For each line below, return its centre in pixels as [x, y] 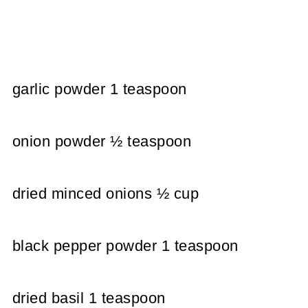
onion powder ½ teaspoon [102, 141]
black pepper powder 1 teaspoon [125, 245]
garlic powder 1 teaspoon [99, 89]
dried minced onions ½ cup [106, 193]
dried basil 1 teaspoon [89, 298]
